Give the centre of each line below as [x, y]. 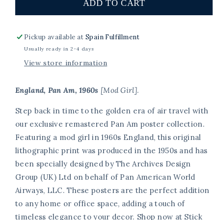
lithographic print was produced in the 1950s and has [111, 151]
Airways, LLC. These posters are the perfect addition [112, 191]
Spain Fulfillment [113, 37]
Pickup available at [55, 37]
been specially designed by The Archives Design [103, 164]
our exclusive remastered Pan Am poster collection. [110, 124]
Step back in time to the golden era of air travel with [112, 111]
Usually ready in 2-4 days [59, 49]
